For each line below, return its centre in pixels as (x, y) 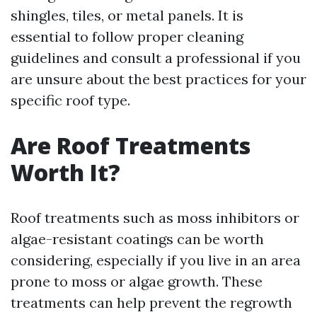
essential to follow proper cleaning (127, 36)
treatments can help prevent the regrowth (151, 302)
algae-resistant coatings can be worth (137, 239)
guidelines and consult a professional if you (156, 58)
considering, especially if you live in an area (156, 260)
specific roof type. (70, 100)
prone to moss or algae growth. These (137, 281)
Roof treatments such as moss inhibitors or (155, 218)
